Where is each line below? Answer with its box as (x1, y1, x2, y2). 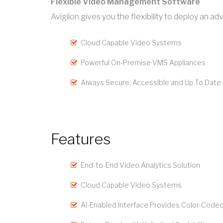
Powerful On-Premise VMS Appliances (81, 58, 206, 67)
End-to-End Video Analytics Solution (81, 161, 200, 170)
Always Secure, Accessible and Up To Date (81, 78, 221, 87)
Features (51, 130, 111, 148)
